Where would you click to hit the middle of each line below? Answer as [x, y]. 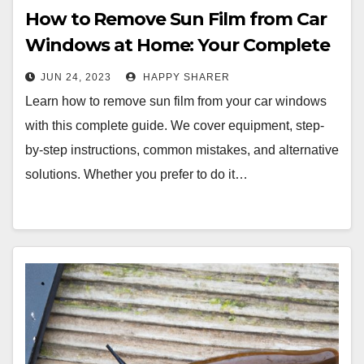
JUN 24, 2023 [76, 77]
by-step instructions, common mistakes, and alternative [182, 150]
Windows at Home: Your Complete [178, 45]
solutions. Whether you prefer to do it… [136, 174]
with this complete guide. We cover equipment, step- [175, 126]
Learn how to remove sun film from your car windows [176, 101]
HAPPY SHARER [185, 77]
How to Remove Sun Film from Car [176, 19]
